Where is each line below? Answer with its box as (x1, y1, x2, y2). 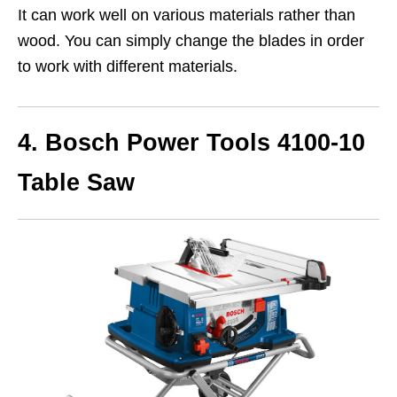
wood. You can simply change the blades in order (18, 32, 364, 51)
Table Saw (18, 169, 135, 197)
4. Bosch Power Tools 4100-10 (18, 129, 365, 157)
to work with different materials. (18, 58, 237, 76)
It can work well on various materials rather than (18, 6, 355, 25)
